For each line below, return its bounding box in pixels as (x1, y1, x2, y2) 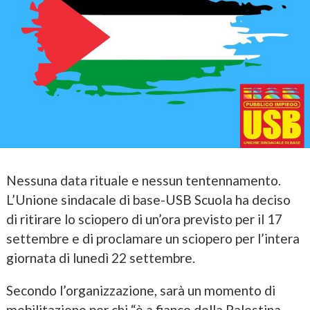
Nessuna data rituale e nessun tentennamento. (6, 172, 281, 189)
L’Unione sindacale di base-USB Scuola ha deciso (6, 192, 291, 208)
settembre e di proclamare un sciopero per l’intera (6, 230, 300, 247)
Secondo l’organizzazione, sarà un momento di (6, 282, 275, 299)
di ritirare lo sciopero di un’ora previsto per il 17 (6, 211, 282, 228)
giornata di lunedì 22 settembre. (6, 250, 195, 266)
